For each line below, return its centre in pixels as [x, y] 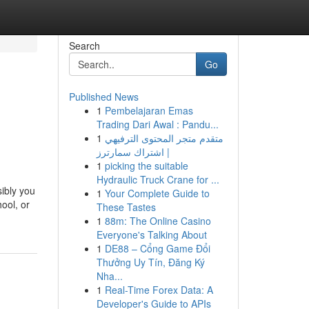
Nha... [109, 276]
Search [84, 46]
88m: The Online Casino [158, 221]
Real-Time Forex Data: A [159, 290]
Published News [103, 97]
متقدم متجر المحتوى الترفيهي [164, 138]
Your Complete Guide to [157, 193]
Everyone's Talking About [151, 235]
